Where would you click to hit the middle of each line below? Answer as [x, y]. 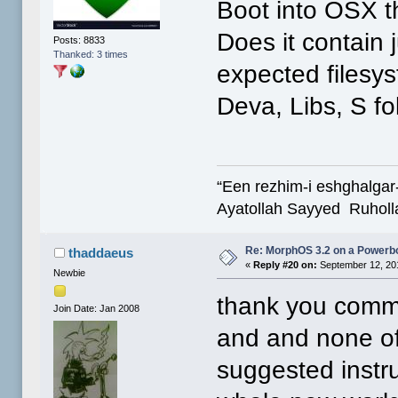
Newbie [70, 272]
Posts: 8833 [80, 40]
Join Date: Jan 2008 [97, 309]
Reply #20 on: [286, 265]
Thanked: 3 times [91, 55]
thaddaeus [100, 253]
